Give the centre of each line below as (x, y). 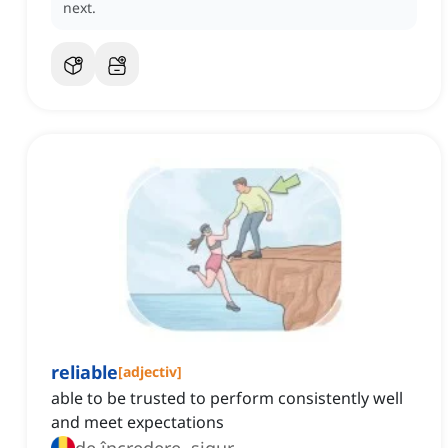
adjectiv (150, 372)
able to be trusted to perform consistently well (227, 398)
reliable (84, 372)
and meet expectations (137, 422)
